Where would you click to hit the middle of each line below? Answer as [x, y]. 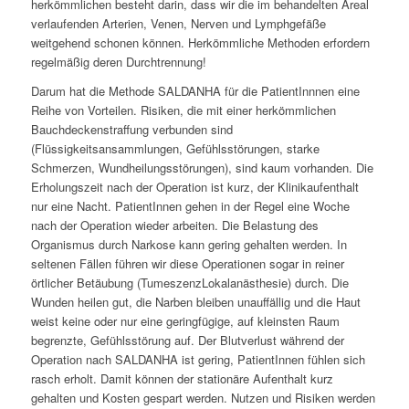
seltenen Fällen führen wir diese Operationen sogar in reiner [187, 263]
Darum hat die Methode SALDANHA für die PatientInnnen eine [195, 90]
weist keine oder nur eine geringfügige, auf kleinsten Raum [185, 320]
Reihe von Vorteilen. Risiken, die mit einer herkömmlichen [183, 110]
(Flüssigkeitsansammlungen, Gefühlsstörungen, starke [175, 148]
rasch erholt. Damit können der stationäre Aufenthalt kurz [182, 378]
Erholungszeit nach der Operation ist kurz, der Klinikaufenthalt [194, 186]
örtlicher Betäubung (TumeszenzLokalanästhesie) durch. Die [189, 282]
